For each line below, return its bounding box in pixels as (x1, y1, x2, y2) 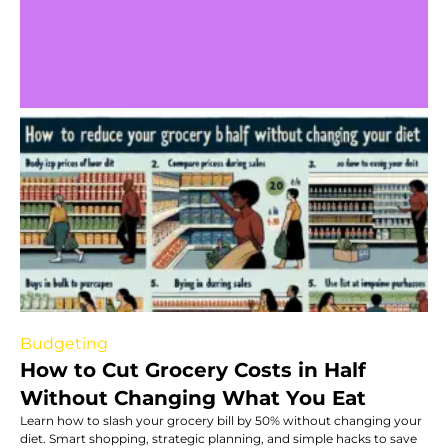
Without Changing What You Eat (20, 385, 366, 410)
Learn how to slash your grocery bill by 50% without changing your (20, 412, 422, 428)
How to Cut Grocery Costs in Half (20, 357, 366, 382)
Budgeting (20, 333, 108, 353)
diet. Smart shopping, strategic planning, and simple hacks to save (20, 430, 417, 446)
